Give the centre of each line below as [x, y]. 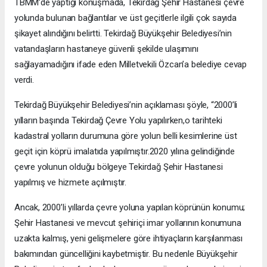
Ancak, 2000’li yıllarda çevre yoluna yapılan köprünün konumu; [130, 208]
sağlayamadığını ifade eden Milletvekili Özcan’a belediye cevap [131, 65]
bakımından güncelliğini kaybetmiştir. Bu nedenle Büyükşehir [126, 254]
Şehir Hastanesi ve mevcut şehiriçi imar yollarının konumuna [128, 223]
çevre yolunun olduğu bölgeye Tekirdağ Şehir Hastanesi [119, 167]
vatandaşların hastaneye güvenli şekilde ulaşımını [106, 49]
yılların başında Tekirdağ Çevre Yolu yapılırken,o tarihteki [118, 121]
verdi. [24, 80]
